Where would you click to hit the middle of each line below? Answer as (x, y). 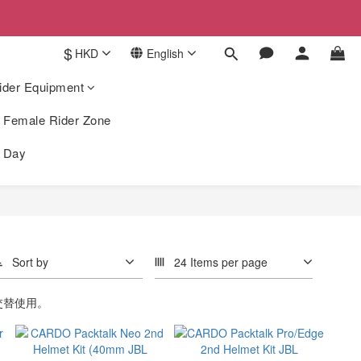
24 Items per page (221, 261)
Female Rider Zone (57, 120)
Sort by (30, 261)
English (165, 53)
